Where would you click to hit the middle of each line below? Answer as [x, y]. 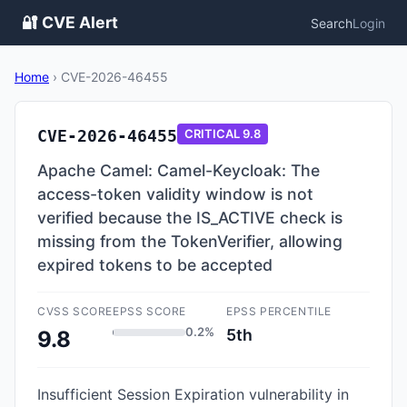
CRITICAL [212, 134]
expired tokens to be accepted [155, 265]
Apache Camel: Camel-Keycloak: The [179, 170]
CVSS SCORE [75, 311]
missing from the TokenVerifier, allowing [190, 241]
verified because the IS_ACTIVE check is [190, 218]
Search [332, 23]
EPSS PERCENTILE [279, 311]
